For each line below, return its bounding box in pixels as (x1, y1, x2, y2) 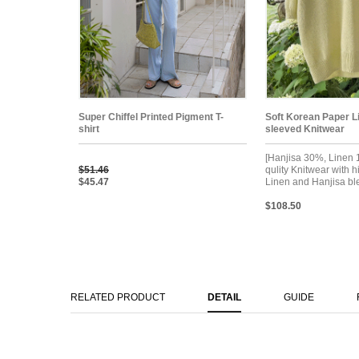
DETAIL (208, 291, 241, 303)
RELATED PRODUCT (71, 291, 165, 303)
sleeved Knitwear (265, 123, 345, 135)
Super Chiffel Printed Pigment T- (79, 111, 224, 123)
